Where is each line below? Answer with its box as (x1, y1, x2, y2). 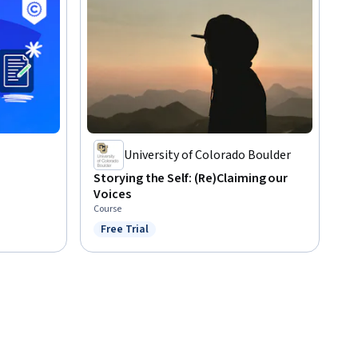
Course (93, 201, 121, 216)
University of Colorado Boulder (124, 145, 291, 164)
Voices (93, 185, 131, 203)
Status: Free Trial (100, 229, 193, 247)
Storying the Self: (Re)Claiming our (93, 169, 288, 187)
